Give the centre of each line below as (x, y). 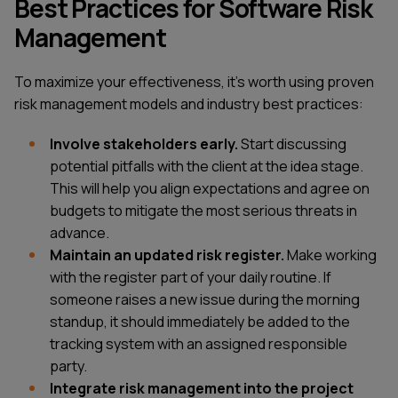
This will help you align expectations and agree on (210, 189)
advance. (80, 233)
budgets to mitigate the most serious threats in (203, 211)
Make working (330, 255)
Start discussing (292, 144)
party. (68, 366)
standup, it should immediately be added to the (200, 322)
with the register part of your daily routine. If (191, 278)
